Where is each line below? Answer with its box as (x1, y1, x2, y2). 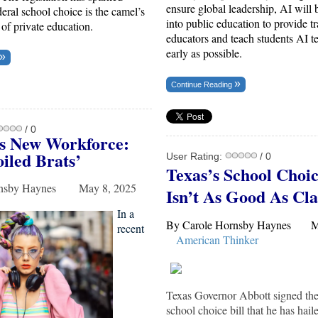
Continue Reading (171, 79, 234, 89)
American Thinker (176, 231, 258, 247)
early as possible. (166, 45, 246, 60)
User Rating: (166, 150, 225, 162)
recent (117, 220, 144, 236)
